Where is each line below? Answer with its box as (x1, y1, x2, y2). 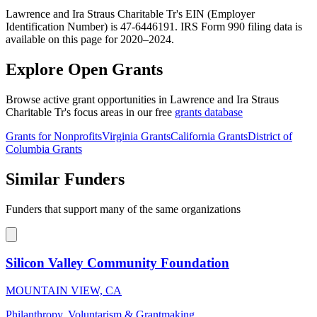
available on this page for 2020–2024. (6, 33, 174, 46)
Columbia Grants (6, 143, 82, 156)
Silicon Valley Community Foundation (6, 255, 229, 270)
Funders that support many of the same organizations (6, 203, 241, 216)
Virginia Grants (102, 130, 171, 143)
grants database (175, 106, 243, 119)
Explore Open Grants (6, 60, 163, 79)
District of (248, 130, 292, 143)
